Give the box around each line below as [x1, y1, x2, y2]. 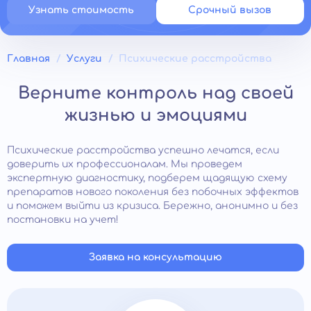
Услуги [67, 53, 102, 64]
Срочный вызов [188, 5, 272, 15]
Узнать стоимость [28, 5, 135, 15]
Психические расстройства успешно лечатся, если [7, 145, 279, 155]
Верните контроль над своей [17, 84, 294, 103]
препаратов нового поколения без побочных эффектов [7, 187, 299, 197]
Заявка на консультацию [89, 252, 222, 262]
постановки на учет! [7, 215, 119, 225]
